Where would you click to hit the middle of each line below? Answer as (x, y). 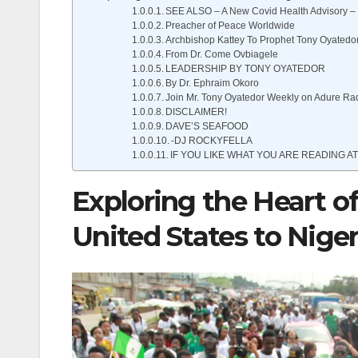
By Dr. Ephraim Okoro (213, 83)
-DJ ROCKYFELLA (212, 141)
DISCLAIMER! (197, 112)
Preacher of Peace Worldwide (231, 26)
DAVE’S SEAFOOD (207, 126)
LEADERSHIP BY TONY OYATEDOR (246, 69)
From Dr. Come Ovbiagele (222, 54)
